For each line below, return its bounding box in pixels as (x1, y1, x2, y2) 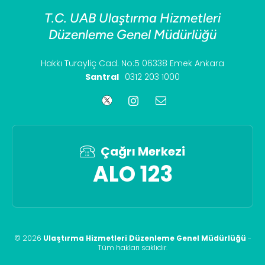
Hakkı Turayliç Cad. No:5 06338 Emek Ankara (41, 57, 224, 69)
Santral (85, 71, 119, 83)
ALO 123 (92, 159, 173, 189)
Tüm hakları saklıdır (98, 243, 166, 253)
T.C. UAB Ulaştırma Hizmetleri (44, 10, 221, 26)
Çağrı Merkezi (101, 143, 185, 160)
